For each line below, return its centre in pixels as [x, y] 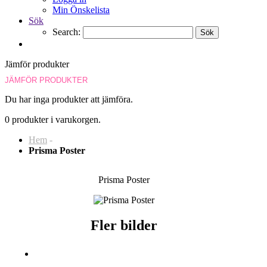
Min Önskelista [81, 10]
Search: [66, 32]
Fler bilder [124, 225]
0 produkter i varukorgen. [53, 119]
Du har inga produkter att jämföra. [69, 99]
